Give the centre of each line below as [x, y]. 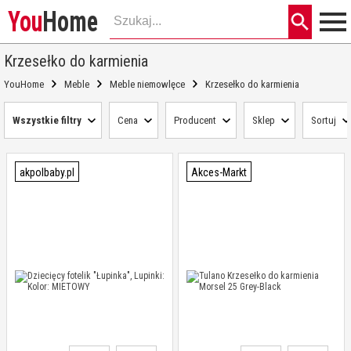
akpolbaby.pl [47, 172]
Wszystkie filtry [47, 120]
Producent [195, 120]
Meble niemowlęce [147, 84]
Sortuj [324, 120]
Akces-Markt [219, 172]
